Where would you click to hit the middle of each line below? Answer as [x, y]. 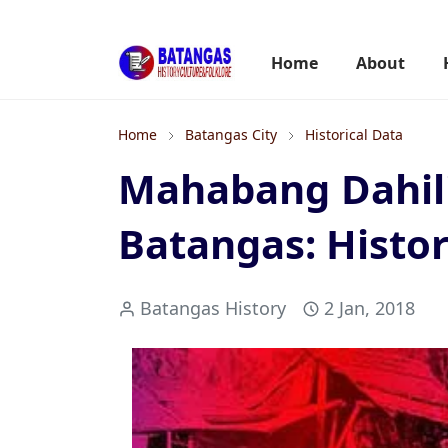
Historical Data [354, 134]
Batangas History [213, 308]
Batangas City [231, 134]
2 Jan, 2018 [369, 308]
